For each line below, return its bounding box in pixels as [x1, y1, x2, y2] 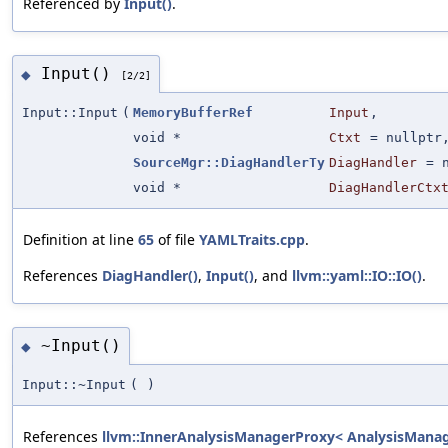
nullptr [386, 129, 442, 145]
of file [154, 229, 199, 249]
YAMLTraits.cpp [199, 229, 305, 249]
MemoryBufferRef [133, 104, 253, 120]
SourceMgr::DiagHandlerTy [133, 154, 325, 170]
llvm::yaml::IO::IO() [292, 265, 422, 285]
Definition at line [23, 229, 138, 249]
